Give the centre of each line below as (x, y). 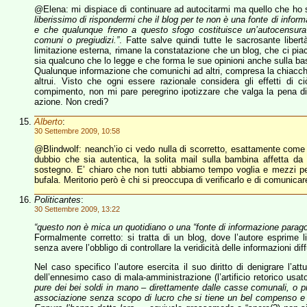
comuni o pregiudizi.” (77, 40)
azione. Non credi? (71, 102)
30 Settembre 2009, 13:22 (77, 209)
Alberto (48, 122)
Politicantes (58, 200)
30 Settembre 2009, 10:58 (77, 131)
